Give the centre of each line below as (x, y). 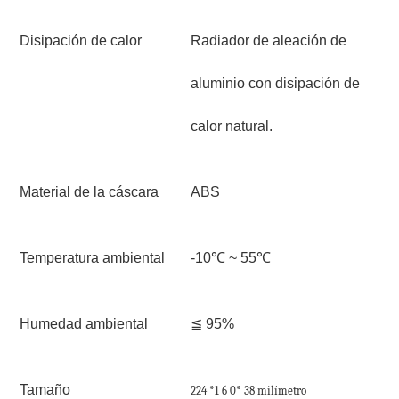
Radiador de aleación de (269, 41)
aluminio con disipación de (275, 84)
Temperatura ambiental (92, 258)
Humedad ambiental (84, 324)
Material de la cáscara (89, 192)
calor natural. (232, 126)
